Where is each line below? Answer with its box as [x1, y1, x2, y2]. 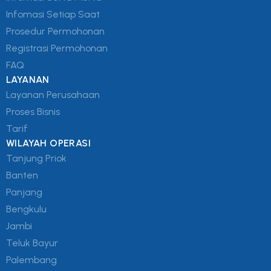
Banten [6, 169, 38, 181]
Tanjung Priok [6, 152, 67, 165]
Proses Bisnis [6, 106, 60, 118]
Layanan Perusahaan [6, 89, 100, 101]
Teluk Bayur [6, 237, 58, 249]
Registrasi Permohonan [6, 42, 108, 54]
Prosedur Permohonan [6, 25, 105, 38]
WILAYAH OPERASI [6, 137, 91, 149]
